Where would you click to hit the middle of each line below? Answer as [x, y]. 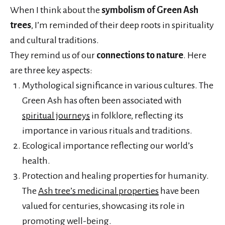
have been [179, 191]
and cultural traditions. [54, 40]
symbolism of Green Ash [150, 10]
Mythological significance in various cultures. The [118, 85]
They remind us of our [53, 55]
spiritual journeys [56, 115]
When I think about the [56, 10]
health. [36, 160]
